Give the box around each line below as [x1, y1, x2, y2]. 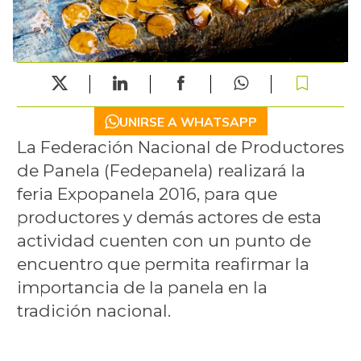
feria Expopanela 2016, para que [16, 184, 277, 205]
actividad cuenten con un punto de [16, 230, 311, 251]
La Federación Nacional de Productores [16, 137, 344, 158]
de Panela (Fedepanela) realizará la [16, 160, 305, 181]
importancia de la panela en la [16, 277, 268, 298]
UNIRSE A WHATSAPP [118, 113, 257, 130]
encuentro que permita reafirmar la [16, 254, 309, 275]
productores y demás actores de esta [16, 207, 322, 228]
